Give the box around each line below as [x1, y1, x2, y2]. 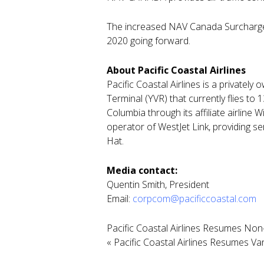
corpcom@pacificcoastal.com [133, 192, 256, 205]
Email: [107, 192, 133, 205]
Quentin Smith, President [107, 178, 209, 191]
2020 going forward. [107, 34, 190, 47]
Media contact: [107, 164, 177, 177]
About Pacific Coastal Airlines [107, 64, 246, 77]
